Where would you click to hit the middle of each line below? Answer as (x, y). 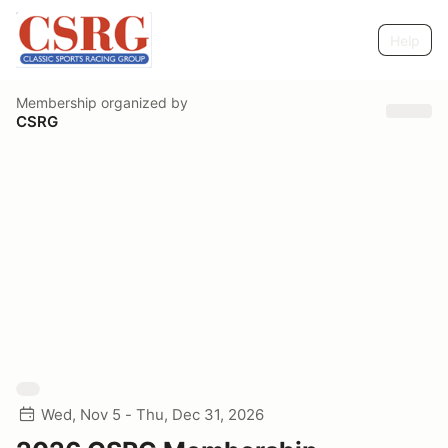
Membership (56, 102)
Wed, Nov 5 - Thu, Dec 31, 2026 (152, 414)
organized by (142, 102)
